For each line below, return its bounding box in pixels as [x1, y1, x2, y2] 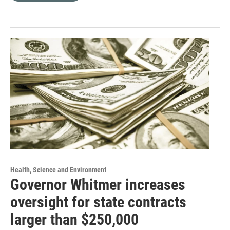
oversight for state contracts [10, 193, 186, 212]
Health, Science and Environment [10, 166, 106, 175]
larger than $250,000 [10, 210, 139, 229]
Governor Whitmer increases [10, 176, 185, 194]
